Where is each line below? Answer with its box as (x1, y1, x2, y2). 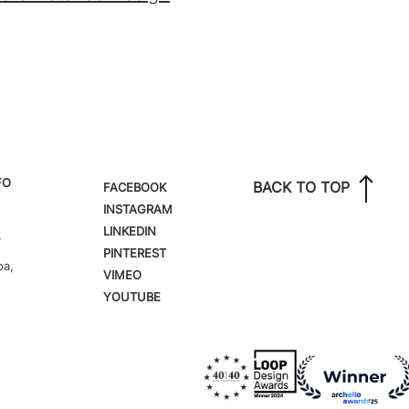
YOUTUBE (103, 289, 162, 304)
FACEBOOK (103, 180, 167, 194)
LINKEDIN (103, 224, 157, 238)
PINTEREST (103, 246, 167, 260)
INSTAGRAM (103, 202, 173, 216)
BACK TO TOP (253, 178, 351, 197)
